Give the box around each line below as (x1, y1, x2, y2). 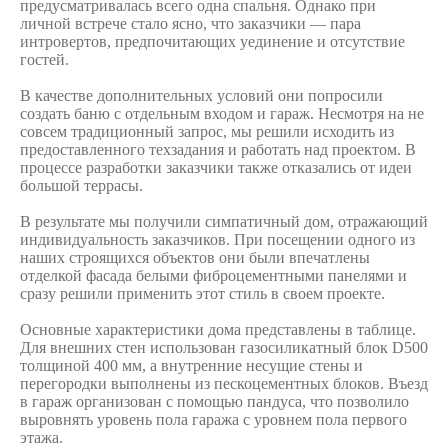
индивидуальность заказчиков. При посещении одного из (20, 231, 415, 248)
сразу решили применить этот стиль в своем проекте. (20, 285, 385, 302)
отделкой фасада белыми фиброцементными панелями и (20, 267, 407, 284)
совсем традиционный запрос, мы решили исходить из (20, 123, 394, 140)
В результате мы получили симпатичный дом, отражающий (20, 213, 428, 230)
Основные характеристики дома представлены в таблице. (20, 321, 416, 338)
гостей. (20, 51, 69, 68)
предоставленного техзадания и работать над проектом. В (20, 141, 416, 158)
